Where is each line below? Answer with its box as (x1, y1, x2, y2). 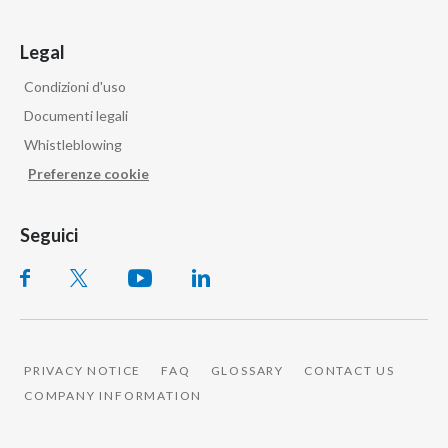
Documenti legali (24, 106, 128, 124)
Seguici (20, 223, 78, 246)
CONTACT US (304, 362, 396, 378)
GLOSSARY (210, 362, 285, 378)
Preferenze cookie (28, 164, 149, 182)
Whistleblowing (24, 135, 122, 153)
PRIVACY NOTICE (24, 362, 142, 378)
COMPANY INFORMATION (24, 387, 203, 403)
